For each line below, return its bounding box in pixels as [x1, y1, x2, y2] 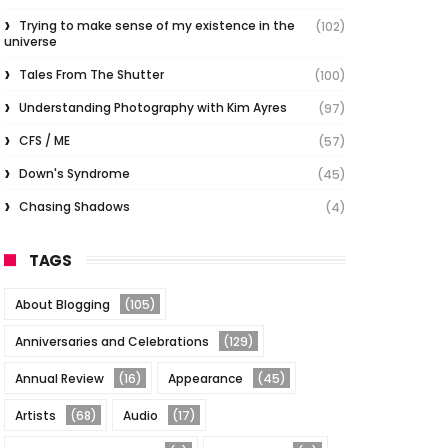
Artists [15, 407, 56, 424]
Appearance [168, 370, 243, 387]
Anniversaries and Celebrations [15, 333, 209, 350]
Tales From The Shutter [19, 66, 164, 83]
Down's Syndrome [19, 165, 130, 182]
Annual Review [15, 370, 104, 387]
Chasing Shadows [19, 198, 130, 215]
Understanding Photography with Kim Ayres [19, 99, 287, 116]
